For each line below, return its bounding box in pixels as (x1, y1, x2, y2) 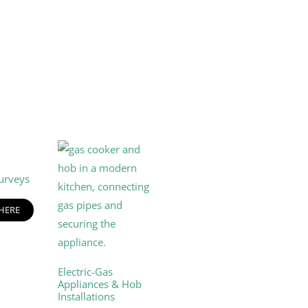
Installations (57, 289, 115, 303)
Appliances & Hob (57, 277, 142, 291)
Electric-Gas (57, 265, 113, 278)
